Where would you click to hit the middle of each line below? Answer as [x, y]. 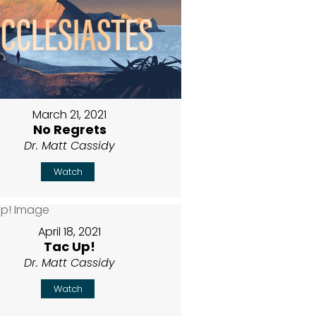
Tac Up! [70, 246]
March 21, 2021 [70, 114]
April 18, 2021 [70, 231]
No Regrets [69, 129]
